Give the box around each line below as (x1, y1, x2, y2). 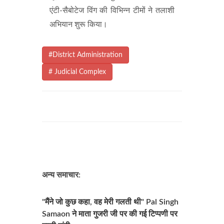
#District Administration (48, 51, 122, 58)
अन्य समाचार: (42, 171, 80, 179)
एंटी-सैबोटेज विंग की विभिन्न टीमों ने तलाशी (49, 6, 174, 14)
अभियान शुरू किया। (49, 20, 107, 28)
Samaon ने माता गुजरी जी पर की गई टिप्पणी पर (42, 210, 177, 218)
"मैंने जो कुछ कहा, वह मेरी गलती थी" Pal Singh (42, 198, 178, 206)
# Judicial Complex (48, 68, 106, 75)
